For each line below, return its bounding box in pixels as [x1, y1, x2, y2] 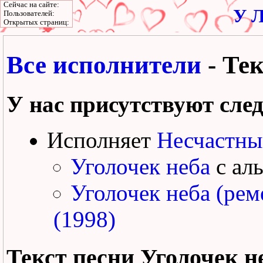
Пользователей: [4, 9, 55, 18]
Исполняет [47, 127, 157, 153]
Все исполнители [6, 50, 201, 79]
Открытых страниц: [4, 18, 69, 26]
